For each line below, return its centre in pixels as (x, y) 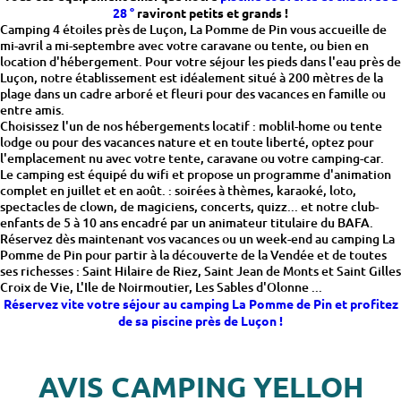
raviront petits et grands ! (211, 13)
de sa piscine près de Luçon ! (200, 320)
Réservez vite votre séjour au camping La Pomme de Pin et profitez (200, 303)
